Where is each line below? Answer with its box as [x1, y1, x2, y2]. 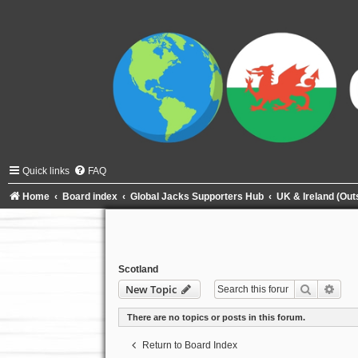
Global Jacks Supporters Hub [130, 190, 265, 202]
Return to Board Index [141, 339, 237, 351]
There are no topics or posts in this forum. [126, 312, 305, 322]
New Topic [125, 281, 177, 296]
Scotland [117, 263, 158, 275]
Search [312, 280, 346, 296]
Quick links [22, 165, 70, 177]
